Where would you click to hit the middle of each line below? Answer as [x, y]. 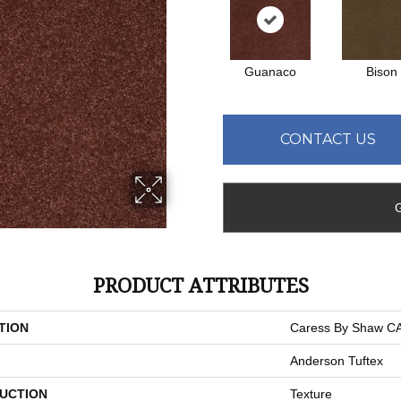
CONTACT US [328, 139]
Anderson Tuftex [337, 360]
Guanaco [270, 71]
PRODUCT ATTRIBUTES [200, 284]
